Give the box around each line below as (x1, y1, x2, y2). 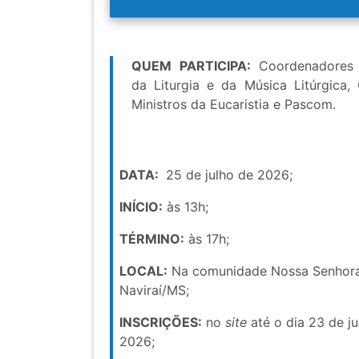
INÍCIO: (119, 199, 163, 216)
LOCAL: (119, 263, 167, 280)
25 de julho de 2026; (162, 167, 292, 184)
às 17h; (184, 231, 229, 248)
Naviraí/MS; (119, 282, 189, 299)
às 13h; (163, 199, 208, 216)
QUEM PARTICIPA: (131, 58, 251, 75)
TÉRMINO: (119, 231, 184, 248)
